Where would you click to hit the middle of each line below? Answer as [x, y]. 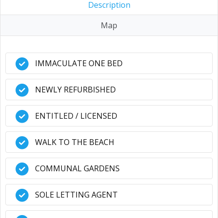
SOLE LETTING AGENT [76, 195]
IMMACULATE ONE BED [79, 63]
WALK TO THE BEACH [75, 142]
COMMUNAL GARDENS [77, 168]
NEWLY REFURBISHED [75, 90]
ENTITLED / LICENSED [76, 116]
